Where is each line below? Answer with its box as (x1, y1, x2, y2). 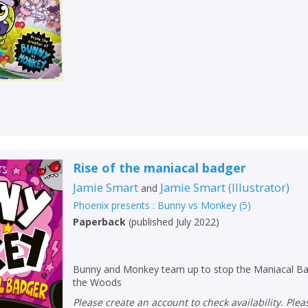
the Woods (73, 276, 122, 289)
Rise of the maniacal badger (73, 159, 247, 177)
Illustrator (232, 179, 287, 196)
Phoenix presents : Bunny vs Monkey (73, 199, 237, 212)
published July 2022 (131, 215, 217, 229)
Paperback (73, 215, 126, 229)
